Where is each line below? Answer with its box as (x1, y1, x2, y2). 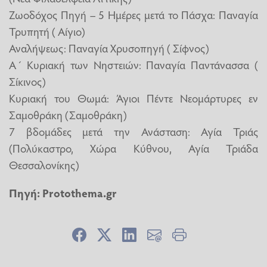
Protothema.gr (42, 185, 117, 201)
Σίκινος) (9, 73, 46, 89)
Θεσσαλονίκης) (9, 156, 79, 172)
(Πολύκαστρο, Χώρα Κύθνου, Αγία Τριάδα (9, 139, 258, 156)
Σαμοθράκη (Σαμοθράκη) (9, 106, 127, 122)
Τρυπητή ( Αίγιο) (9, 23, 85, 39)
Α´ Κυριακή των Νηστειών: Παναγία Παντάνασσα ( (9, 56, 258, 72)
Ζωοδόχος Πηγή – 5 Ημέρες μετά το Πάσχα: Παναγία (9, 6, 258, 22)
